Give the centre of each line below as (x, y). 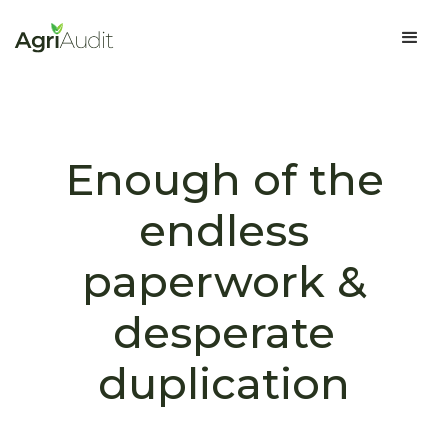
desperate (224, 332)
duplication (224, 383)
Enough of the (224, 179)
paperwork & (224, 281)
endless (224, 230)
